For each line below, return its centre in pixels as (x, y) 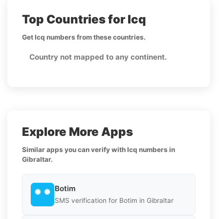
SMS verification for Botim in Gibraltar (114, 201)
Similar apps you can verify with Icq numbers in (99, 149)
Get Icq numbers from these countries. (84, 37)
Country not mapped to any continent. (98, 57)
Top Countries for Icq (84, 19)
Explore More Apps (77, 131)
